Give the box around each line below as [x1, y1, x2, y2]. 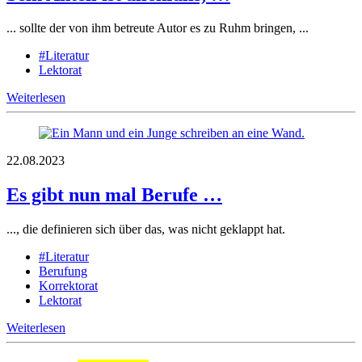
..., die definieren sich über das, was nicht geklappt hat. [6, 222, 285, 237]
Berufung [39, 264, 87, 279]
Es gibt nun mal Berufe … [6, 184, 222, 206]
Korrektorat [39, 279, 98, 293]
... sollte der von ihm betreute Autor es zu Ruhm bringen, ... [6, 21, 309, 36]
